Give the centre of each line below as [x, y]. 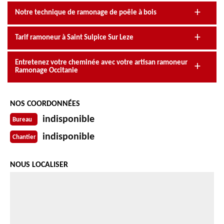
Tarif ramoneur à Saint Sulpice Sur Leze [74, 37]
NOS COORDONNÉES [45, 104]
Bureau [22, 120]
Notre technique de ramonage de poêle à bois [86, 12]
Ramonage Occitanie [46, 70]
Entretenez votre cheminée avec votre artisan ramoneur [101, 62]
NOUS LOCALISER [39, 165]
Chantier [24, 137]
